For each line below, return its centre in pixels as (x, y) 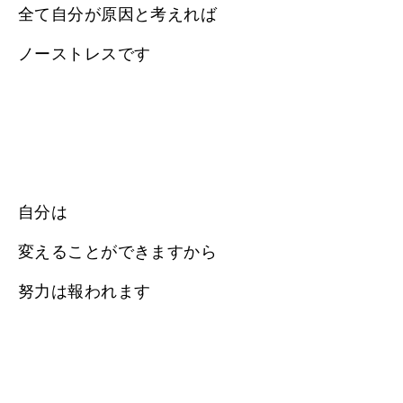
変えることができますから (118, 251)
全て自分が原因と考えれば (118, 14)
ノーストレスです (85, 54)
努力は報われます (85, 291)
